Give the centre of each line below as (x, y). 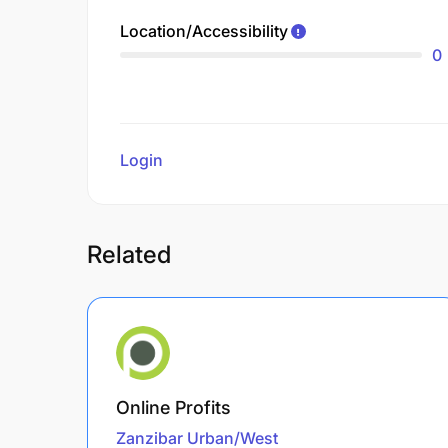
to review (201, 159)
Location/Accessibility (204, 30)
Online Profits (173, 407)
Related (129, 254)
